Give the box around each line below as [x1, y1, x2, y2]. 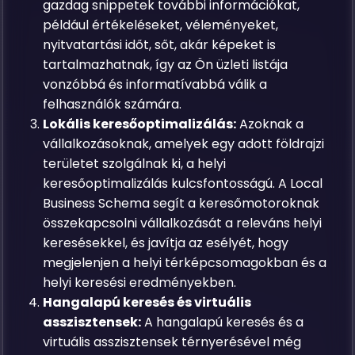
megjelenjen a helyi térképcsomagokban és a [43, 254, 327, 272]
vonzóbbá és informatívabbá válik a [43, 75, 268, 94]
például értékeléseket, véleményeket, [43, 16, 279, 34]
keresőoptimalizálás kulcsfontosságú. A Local [43, 174, 323, 193]
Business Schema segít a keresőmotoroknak [43, 194, 320, 212]
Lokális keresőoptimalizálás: [43, 115, 237, 133]
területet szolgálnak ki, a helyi [43, 155, 227, 173]
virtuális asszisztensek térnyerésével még [43, 333, 302, 351]
